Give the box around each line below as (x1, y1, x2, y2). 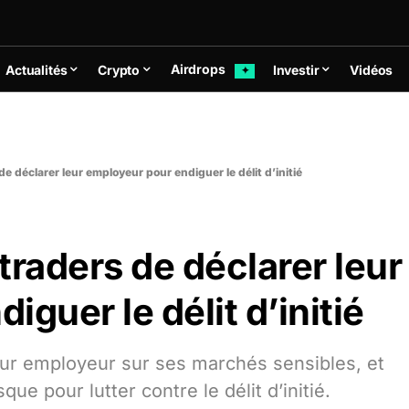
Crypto (98, 61, 141, 78)
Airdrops (170, 61, 228, 78)
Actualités (5, 61, 68, 78)
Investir (272, 61, 320, 78)
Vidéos (350, 61, 393, 78)
